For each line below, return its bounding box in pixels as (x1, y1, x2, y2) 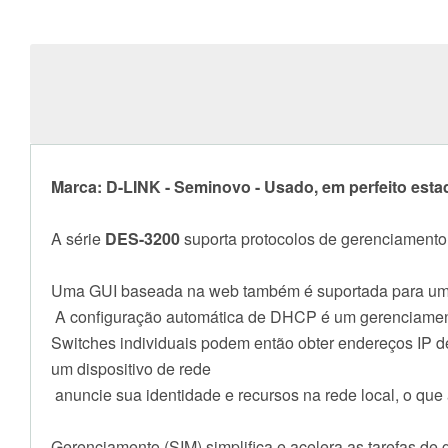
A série (51, 227, 105, 251)
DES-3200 (105, 227, 180, 251)
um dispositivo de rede (51, 357, 211, 381)
